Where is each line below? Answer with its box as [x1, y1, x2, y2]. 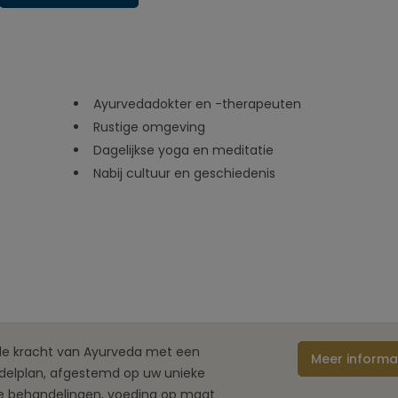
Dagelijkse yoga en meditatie [92, 141, 277, 159]
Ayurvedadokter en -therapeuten [92, 95, 305, 113]
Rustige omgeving [92, 118, 209, 136]
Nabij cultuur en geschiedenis [92, 164, 279, 182]
